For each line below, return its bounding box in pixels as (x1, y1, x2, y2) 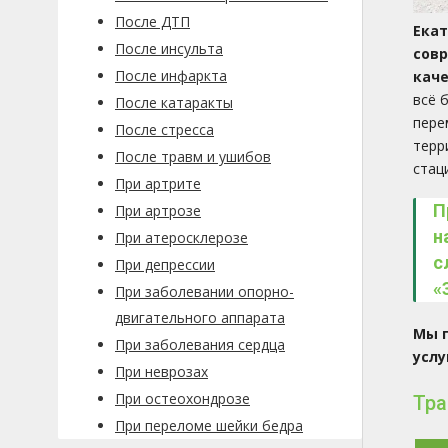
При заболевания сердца (115, 335, 285, 354)
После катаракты (115, 93, 233, 112)
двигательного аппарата (115, 308, 285, 327)
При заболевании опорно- (115, 282, 294, 301)
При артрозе (115, 201, 201, 220)
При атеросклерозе (115, 228, 248, 247)
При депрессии (115, 255, 215, 274)
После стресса (115, 120, 214, 139)
